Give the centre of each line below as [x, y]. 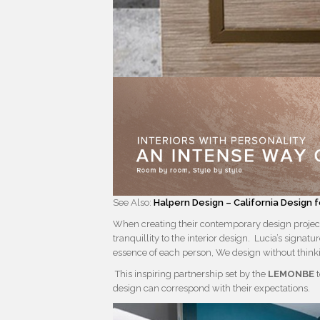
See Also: [134, 203]
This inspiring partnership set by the [191, 274]
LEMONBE [291, 274]
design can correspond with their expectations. [212, 289]
